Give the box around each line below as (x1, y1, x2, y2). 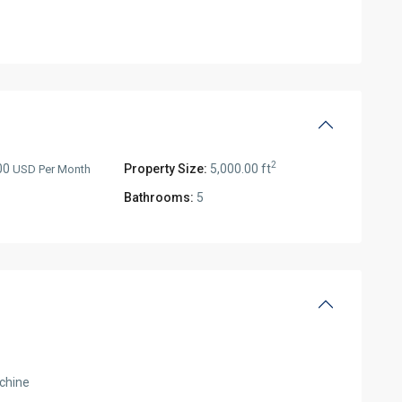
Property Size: (124, 161, 208, 176)
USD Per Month (12, 162, 91, 176)
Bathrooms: (124, 189, 195, 205)
